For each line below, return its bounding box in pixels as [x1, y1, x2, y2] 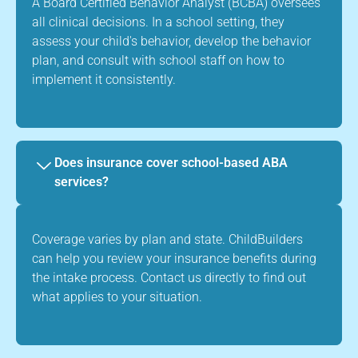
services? [54, 173, 109, 189]
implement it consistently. [32, 71, 176, 87]
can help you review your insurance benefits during [32, 250, 316, 266]
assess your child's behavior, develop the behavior [32, 33, 311, 49]
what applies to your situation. [32, 288, 202, 304]
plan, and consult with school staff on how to [32, 52, 284, 68]
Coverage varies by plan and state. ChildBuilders [32, 231, 303, 247]
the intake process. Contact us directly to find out [32, 269, 306, 285]
